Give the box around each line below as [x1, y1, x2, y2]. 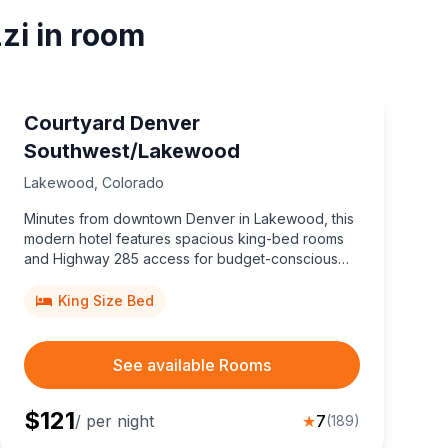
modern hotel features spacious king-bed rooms [24, 230, 344, 248]
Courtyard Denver [24, 111, 200, 136]
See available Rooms [113, 355, 271, 376]
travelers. [24, 270, 85, 288]
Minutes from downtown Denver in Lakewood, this [24, 210, 354, 228]
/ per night [75, 411, 154, 432]
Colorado [102, 174, 164, 192]
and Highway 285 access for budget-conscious [24, 250, 338, 268]
